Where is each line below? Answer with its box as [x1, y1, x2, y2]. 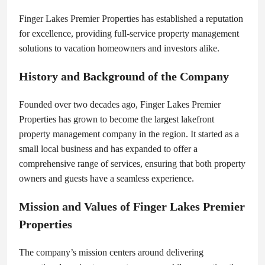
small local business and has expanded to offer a [19, 144, 198, 154]
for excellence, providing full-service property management [19, 28, 239, 39]
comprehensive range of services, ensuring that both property [19, 159, 245, 169]
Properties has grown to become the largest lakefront [19, 114, 214, 125]
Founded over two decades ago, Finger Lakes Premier [19, 99, 221, 110]
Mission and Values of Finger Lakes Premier [19, 200, 245, 214]
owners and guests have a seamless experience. [19, 173, 194, 184]
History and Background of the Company [19, 70, 229, 83]
